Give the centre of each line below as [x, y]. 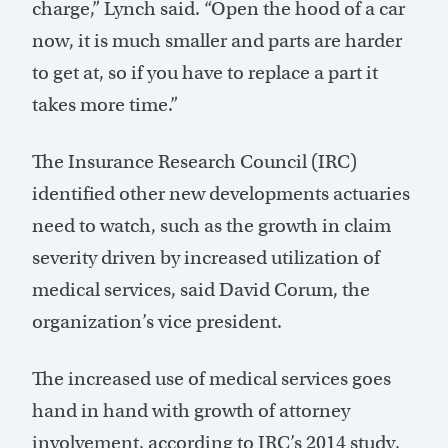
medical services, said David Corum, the [201, 289]
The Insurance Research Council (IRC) [194, 161]
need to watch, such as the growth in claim [211, 225]
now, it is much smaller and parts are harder [217, 40]
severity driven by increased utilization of [206, 257]
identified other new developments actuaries [221, 193]
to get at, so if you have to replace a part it [205, 72]
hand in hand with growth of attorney [191, 410]
